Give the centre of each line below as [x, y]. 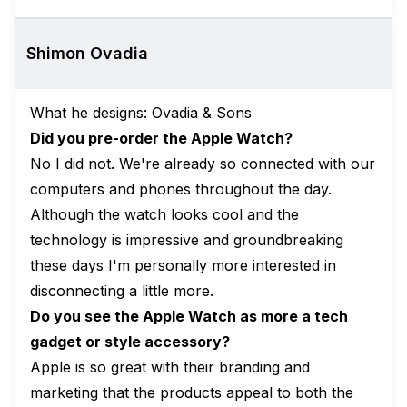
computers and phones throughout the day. [181, 189]
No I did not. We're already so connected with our [203, 164]
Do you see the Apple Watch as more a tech [189, 317]
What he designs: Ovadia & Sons [141, 113]
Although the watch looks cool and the [164, 215]
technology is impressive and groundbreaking [187, 240]
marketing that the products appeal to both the [192, 393]
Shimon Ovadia [87, 54]
